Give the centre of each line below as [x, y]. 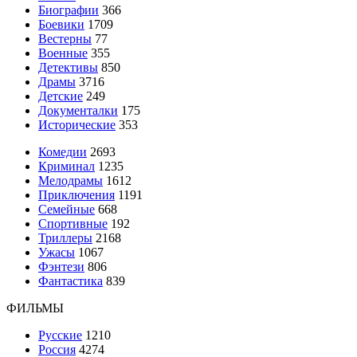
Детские [61, 96]
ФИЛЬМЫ [35, 308]
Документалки [78, 110]
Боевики [61, 24]
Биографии [69, 10]
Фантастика [71, 280]
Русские [60, 335]
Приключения [76, 194]
